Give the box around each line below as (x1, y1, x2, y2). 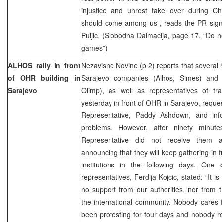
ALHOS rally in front (8, 60, 81, 70)
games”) (81, 42, 108, 53)
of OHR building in (8, 72, 81, 83)
